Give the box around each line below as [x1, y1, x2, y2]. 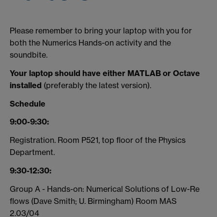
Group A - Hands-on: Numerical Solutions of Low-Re [10, 184, 200, 194]
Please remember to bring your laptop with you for [10, 25, 192, 35]
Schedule [10, 98, 46, 108]
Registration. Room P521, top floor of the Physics [10, 135, 186, 145]
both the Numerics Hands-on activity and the [10, 37, 171, 47]
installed [10, 80, 42, 90]
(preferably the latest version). [42, 80, 151, 90]
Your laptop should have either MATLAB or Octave [10, 68, 200, 78]
